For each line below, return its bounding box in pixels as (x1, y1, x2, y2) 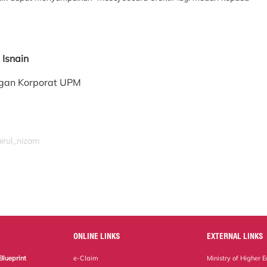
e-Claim (73, 253, 99, 262)
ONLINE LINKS (73, 231, 120, 241)
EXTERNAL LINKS (207, 231, 263, 241)
